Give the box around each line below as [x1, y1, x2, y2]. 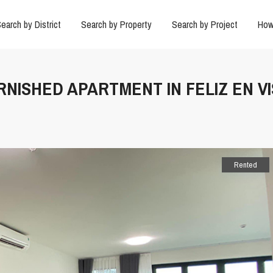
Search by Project [171, 18, 238, 31]
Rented [234, 160, 257, 171]
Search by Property [80, 18, 152, 31]
